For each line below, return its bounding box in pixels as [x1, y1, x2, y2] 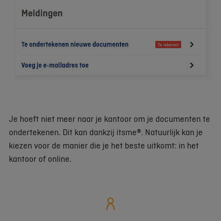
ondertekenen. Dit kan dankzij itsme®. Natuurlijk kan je [9, 126, 203, 138]
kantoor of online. [9, 153, 74, 165]
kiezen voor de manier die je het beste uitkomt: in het [9, 140, 199, 151]
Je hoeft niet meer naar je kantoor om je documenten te [9, 113, 210, 125]
